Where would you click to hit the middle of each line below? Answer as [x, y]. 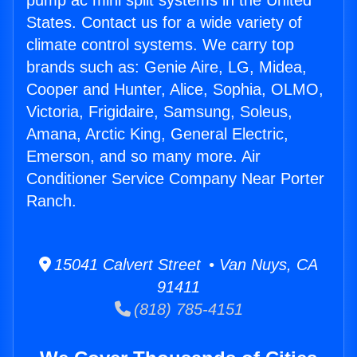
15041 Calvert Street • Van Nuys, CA [184, 265]
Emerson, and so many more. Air [143, 157]
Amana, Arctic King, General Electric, [157, 134]
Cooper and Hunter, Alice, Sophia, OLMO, [175, 90]
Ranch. [51, 201]
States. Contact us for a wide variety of [164, 23]
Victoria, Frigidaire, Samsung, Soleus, [159, 112]
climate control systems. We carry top [160, 45]
